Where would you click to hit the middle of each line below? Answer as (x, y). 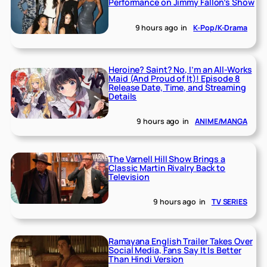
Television (129, 176)
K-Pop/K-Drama (220, 27)
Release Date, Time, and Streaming (177, 87)
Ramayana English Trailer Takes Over (181, 241)
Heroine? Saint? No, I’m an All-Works (180, 69)
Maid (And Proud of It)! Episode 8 (174, 78)
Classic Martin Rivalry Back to (167, 167)
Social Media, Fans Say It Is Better (175, 250)
